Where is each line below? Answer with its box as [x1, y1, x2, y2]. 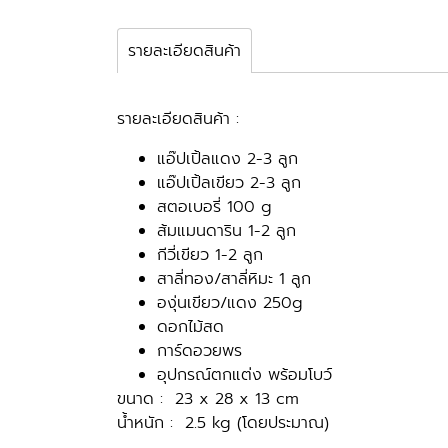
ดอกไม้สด [157, 315, 224, 339]
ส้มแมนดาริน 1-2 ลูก [157, 219, 296, 243]
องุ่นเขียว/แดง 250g [157, 291, 303, 315]
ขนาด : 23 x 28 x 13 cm [117, 387, 299, 411]
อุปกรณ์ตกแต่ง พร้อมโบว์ [157, 363, 332, 387]
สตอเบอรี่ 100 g [157, 195, 272, 219]
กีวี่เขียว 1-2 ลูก [157, 243, 263, 267]
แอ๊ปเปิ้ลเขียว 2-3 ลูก [157, 171, 301, 195]
